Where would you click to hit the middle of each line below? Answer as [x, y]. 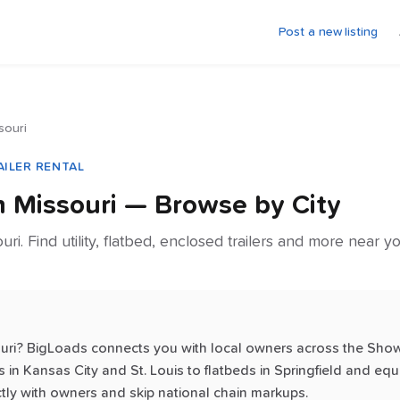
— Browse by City [229, 205]
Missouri [65, 205]
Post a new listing [328, 32]
